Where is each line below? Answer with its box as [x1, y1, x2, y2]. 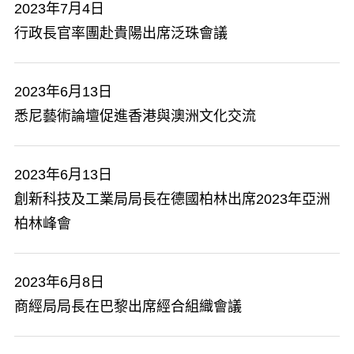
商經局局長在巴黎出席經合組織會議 [14, 299, 242, 314]
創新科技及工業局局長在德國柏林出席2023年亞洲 [14, 191, 330, 207]
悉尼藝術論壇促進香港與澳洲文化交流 [14, 108, 256, 124]
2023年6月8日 [14, 274, 104, 290]
